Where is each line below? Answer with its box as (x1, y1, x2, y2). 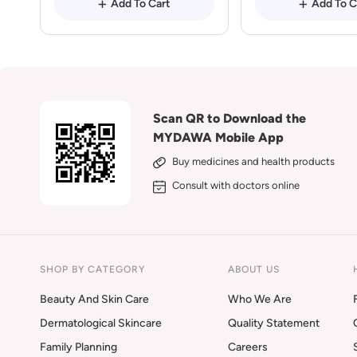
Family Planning (40, 340, 117, 354)
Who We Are (228, 292, 292, 306)
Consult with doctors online (172, 179, 300, 191)
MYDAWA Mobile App (153, 130, 284, 145)
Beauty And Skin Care (40, 292, 149, 306)
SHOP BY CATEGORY (40, 264, 145, 275)
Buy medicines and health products (172, 155, 335, 167)
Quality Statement (228, 316, 320, 330)
